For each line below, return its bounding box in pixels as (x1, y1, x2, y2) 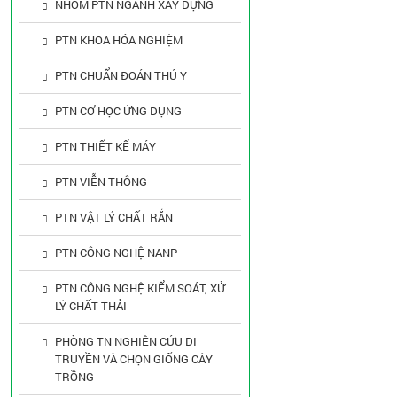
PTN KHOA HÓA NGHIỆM (55, 32, 183, 48)
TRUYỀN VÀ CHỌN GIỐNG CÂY (55, 351, 213, 367)
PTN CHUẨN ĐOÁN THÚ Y (55, 67, 187, 83)
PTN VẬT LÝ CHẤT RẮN (55, 209, 173, 225)
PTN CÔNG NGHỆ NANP (55, 245, 177, 261)
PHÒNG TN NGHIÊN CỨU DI (55, 333, 197, 349)
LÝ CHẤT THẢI (55, 298, 127, 314)
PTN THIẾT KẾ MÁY (55, 138, 156, 154)
